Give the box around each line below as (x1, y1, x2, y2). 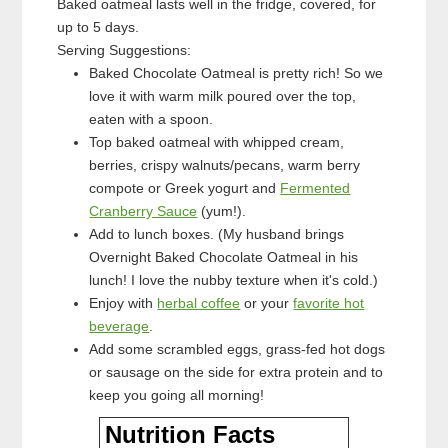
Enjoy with (89, 294, 158, 311)
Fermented (280, 179, 351, 196)
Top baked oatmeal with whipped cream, (89, 133, 345, 150)
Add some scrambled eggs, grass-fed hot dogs (89, 340, 386, 357)
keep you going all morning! (89, 386, 265, 403)
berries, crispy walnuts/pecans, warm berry (89, 156, 361, 173)
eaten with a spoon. (89, 110, 214, 127)
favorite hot (293, 294, 365, 311)
